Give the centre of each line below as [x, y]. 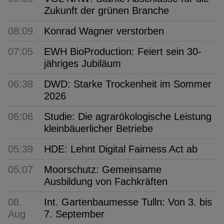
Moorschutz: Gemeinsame [103, 169]
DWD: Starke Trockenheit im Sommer [128, 84]
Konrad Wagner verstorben [104, 31]
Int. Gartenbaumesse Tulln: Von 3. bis [128, 202]
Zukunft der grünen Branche [106, 10]
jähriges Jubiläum [82, 63]
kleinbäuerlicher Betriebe [98, 128]
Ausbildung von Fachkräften [106, 181]
